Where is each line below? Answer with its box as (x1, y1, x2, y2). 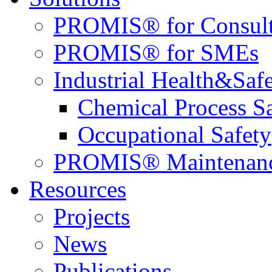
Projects (53, 203, 130, 229)
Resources (29, 176, 126, 202)
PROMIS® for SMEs (53, 39, 259, 66)
